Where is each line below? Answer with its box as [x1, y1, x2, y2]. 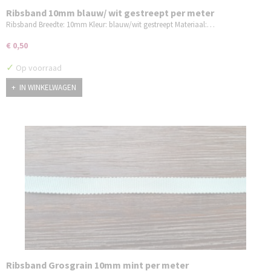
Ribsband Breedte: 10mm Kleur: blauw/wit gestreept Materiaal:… [6, 19, 215, 30]
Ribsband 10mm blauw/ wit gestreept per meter [6, 7, 214, 19]
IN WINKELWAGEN [19, 82, 76, 93]
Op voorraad [14, 62, 62, 74]
